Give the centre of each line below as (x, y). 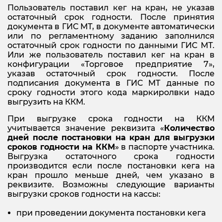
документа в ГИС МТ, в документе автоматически (111, 27)
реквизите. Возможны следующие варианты (111, 185)
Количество (189, 128)
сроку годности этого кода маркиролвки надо (111, 93)
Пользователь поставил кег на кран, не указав (111, 8)
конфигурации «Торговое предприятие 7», (111, 64)
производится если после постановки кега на (111, 166)
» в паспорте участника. (165, 147)
